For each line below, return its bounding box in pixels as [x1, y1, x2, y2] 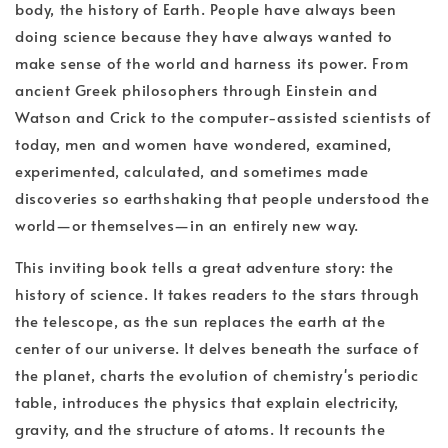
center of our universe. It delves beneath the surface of [15, 337, 419, 359]
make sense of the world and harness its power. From [15, 52, 409, 74]
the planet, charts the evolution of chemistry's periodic [15, 364, 419, 386]
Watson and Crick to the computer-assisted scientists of [15, 106, 432, 128]
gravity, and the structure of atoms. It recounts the [15, 418, 386, 440]
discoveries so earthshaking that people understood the [15, 187, 430, 209]
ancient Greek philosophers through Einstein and [15, 79, 378, 101]
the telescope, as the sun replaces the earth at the [15, 310, 386, 332]
